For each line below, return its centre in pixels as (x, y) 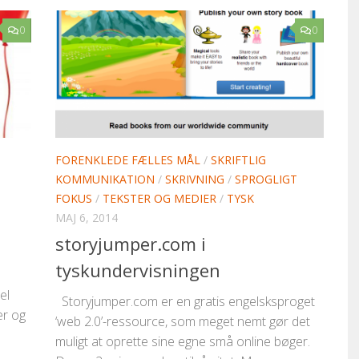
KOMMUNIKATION (105, 179)
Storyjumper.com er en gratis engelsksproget (185, 301)
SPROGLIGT (266, 179)
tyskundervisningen (138, 270)
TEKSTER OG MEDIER (159, 198)
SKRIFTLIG (238, 159)
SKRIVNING (195, 179)
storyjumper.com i (131, 243)
